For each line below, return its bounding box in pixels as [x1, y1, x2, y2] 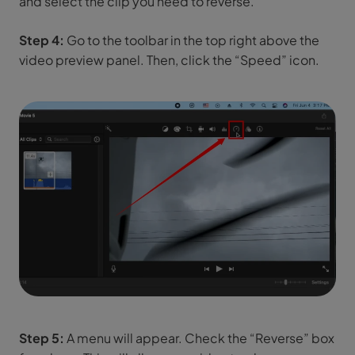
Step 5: [19, 329, 64, 346]
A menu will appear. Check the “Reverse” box [64, 329, 334, 346]
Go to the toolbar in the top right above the [64, 31, 319, 48]
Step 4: [19, 31, 64, 48]
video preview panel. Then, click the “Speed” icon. [19, 51, 319, 68]
